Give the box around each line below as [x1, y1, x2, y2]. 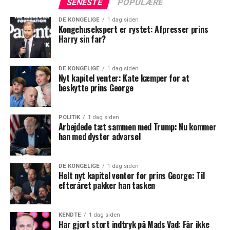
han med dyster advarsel [58, 130, 141, 143]
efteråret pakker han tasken [58, 179, 156, 191]
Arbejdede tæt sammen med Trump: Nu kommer [58, 120, 217, 133]
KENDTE [58, 211, 81, 218]
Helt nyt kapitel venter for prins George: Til [58, 169, 205, 182]
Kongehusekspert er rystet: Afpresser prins [58, 23, 208, 35]
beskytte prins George [58, 81, 133, 94]
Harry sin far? [58, 32, 106, 45]
